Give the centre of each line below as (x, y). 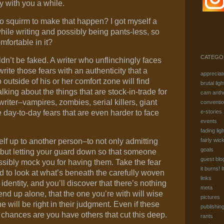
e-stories (211, 111)
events (208, 121)
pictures (210, 197)
